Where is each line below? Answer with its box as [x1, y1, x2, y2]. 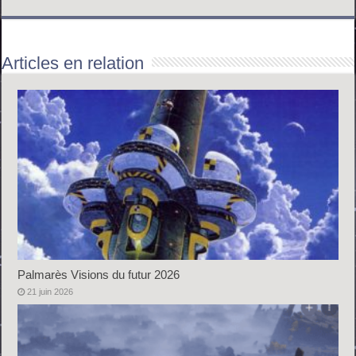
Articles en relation [2, 52, 145, 73]
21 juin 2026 [27, 287, 74, 297]
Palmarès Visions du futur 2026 [17, 268, 180, 282]
